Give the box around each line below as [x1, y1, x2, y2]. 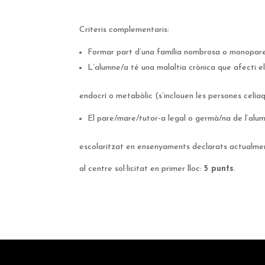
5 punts [204, 164, 234, 174]
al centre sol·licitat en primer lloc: [79, 164, 205, 174]
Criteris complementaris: [79, 25, 170, 35]
